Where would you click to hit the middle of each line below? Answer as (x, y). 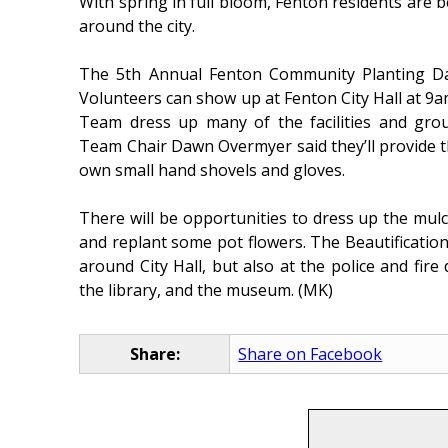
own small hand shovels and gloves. (212, 170)
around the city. (137, 26)
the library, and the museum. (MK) (206, 290)
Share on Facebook (310, 354)
